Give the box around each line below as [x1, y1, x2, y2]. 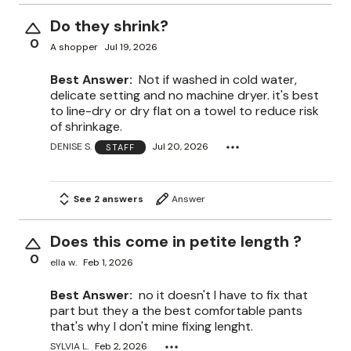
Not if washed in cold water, [139, 71, 297, 88]
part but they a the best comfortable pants [50, 302, 302, 319]
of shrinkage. [50, 118, 122, 135]
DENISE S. [50, 140, 92, 154]
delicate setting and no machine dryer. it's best [50, 86, 319, 103]
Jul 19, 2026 [104, 41, 157, 54]
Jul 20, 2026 [152, 140, 208, 154]
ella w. [50, 256, 77, 270]
